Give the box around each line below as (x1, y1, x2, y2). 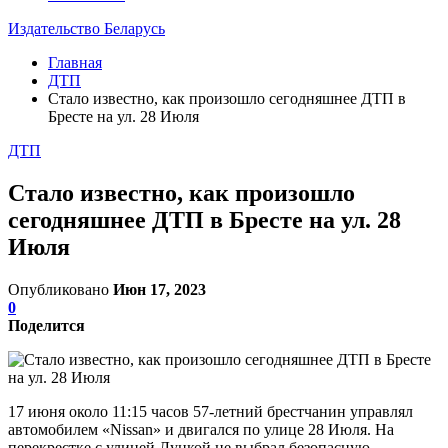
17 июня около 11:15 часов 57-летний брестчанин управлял (8, 402, 413, 420)
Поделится (8, 316, 85, 334)
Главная (48, 54, 102, 71)
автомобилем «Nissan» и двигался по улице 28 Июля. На (8, 420, 394, 438)
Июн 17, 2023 (113, 280, 206, 298)
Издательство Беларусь (8, 20, 165, 37)
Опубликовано (8, 280, 113, 298)
